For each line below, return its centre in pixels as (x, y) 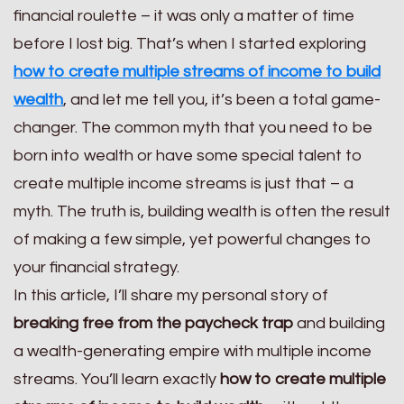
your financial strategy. (96, 267)
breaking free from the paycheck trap (153, 323)
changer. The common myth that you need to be (193, 127)
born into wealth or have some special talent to (188, 155)
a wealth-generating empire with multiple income (193, 351)
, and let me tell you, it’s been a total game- (222, 99)
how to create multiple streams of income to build (197, 71)
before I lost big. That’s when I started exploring (190, 43)
